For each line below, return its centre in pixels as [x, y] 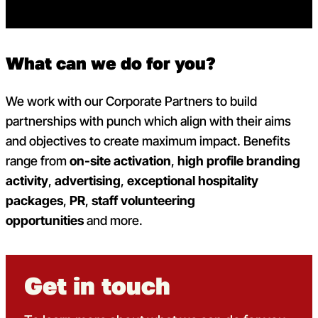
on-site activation [120, 161]
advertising [88, 181]
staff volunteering [143, 201]
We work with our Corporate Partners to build [131, 102]
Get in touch [97, 286]
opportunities [45, 221]
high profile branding [239, 161]
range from [38, 161]
